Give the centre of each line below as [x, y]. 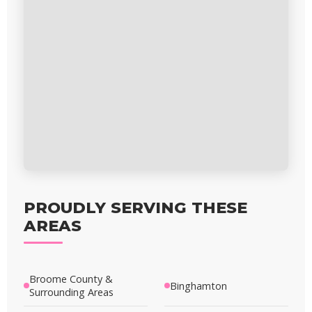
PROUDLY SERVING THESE [135, 207]
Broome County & [71, 279]
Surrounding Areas [71, 292]
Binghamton [198, 286]
